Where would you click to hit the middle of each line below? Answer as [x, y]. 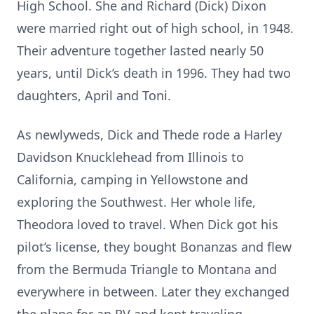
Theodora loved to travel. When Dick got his [148, 224]
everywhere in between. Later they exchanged [153, 292]
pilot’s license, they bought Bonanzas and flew [154, 247]
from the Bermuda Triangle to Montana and [147, 269]
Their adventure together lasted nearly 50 [140, 50]
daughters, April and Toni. [94, 95]
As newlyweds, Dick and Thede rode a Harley [149, 135]
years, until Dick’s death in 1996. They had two [154, 73]
